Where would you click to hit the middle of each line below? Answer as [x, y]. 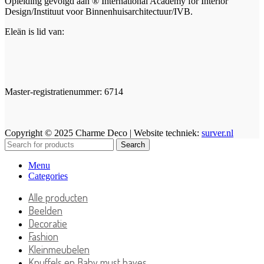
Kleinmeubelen [59, 249]
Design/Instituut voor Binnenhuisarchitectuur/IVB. [99, 11]
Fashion [43, 236]
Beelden [45, 210]
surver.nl [217, 133]
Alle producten [58, 197]
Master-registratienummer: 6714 [64, 91]
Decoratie [48, 223]
